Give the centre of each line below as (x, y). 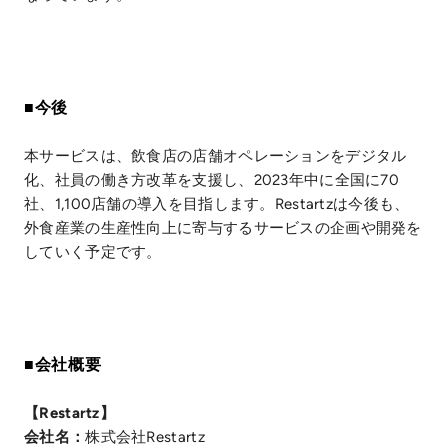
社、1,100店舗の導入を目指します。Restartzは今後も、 (217, 204)
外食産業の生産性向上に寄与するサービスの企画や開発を (223, 228)
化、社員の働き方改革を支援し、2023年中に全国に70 (212, 180)
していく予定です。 (93, 252)
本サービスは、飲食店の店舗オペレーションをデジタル (215, 156)
